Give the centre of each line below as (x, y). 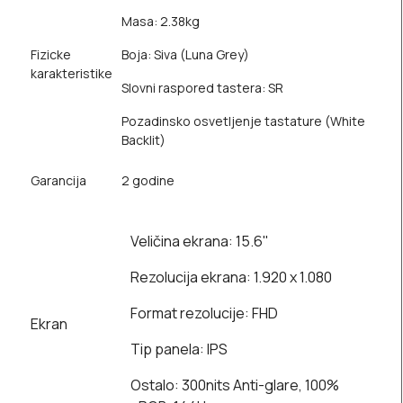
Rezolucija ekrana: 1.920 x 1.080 (231, 278)
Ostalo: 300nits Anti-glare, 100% (235, 385)
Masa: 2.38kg (161, 22)
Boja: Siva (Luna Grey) (185, 55)
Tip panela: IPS (179, 349)
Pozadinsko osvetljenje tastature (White (243, 121)
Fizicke (51, 55)
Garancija (58, 181)
